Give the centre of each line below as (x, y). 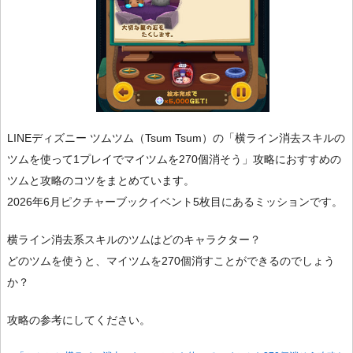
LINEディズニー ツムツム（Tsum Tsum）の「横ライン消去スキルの (176, 138)
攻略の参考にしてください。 (79, 320)
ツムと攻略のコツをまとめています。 (101, 181)
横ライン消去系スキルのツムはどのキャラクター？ (134, 240)
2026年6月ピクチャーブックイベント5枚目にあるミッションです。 (175, 202)
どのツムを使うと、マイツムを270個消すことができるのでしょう (171, 261)
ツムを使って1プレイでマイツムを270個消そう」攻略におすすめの (174, 160)
